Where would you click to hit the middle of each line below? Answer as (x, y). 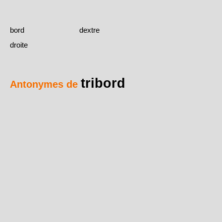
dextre (89, 30)
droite (19, 45)
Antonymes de (45, 84)
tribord (103, 83)
